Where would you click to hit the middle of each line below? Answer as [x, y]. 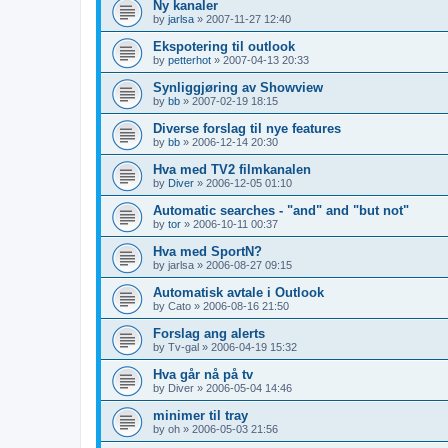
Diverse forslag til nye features [247, 128]
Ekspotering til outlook [224, 46]
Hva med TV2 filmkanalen [232, 169]
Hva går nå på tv [203, 374]
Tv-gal [183, 346]
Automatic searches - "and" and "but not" [281, 210]
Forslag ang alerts [209, 333]
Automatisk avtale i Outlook [238, 292]
